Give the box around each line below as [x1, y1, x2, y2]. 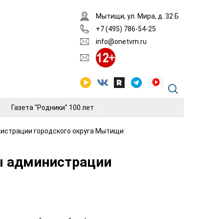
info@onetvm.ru [96, 38, 147, 45]
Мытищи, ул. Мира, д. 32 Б [96, 12, 179, 20]
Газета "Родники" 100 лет [11, 104, 94, 111]
